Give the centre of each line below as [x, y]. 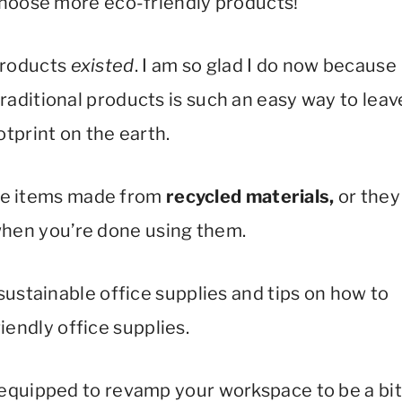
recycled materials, [250, 197]
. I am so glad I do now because [265, 66]
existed [102, 66]
